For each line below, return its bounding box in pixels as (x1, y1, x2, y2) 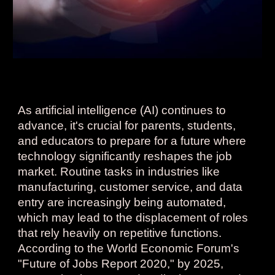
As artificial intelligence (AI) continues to (18, 103, 227, 117)
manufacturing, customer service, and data (18, 180, 243, 193)
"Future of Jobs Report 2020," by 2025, (18, 257, 224, 270)
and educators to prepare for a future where (18, 134, 247, 147)
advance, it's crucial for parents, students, (18, 118, 236, 132)
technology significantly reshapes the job (18, 149, 233, 163)
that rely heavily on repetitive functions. (18, 226, 222, 239)
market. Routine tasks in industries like (18, 165, 220, 178)
